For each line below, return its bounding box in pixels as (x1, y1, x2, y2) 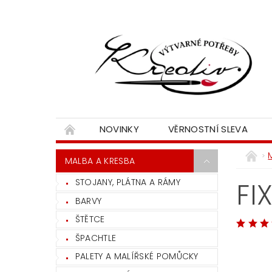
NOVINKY (99, 123, 140, 136)
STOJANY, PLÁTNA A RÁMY (75, 176, 180, 189)
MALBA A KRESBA (64, 155, 135, 168)
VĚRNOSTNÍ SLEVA (168, 123, 248, 136)
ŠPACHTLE (75, 231, 117, 244)
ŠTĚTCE (75, 213, 105, 226)
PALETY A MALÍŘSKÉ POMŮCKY (75, 250, 199, 263)
